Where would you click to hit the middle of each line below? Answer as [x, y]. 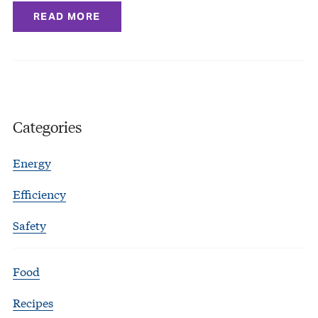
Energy [32, 163]
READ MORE [67, 16]
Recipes [33, 302]
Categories [48, 126]
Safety [29, 225]
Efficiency [39, 194]
